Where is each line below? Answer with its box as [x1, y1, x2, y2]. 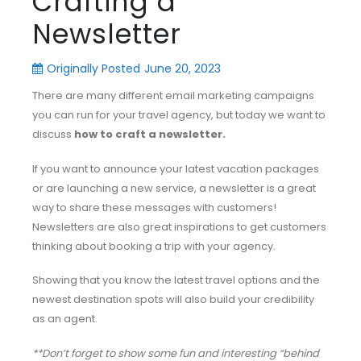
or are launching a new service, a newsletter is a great [32, 180, 316, 196]
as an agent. [32, 311, 98, 327]
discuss [32, 127, 74, 142]
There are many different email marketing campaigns [32, 88, 314, 103]
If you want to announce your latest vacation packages [32, 160, 319, 176]
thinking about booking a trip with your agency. [32, 238, 276, 254]
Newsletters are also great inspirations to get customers [32, 218, 326, 234]
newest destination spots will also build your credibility [32, 292, 314, 308]
